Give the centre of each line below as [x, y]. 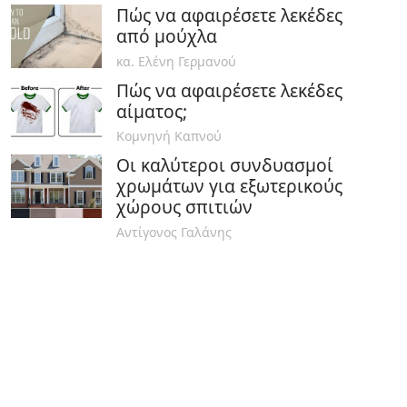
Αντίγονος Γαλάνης [174, 232]
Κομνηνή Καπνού [169, 136]
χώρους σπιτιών [184, 207]
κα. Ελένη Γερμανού [176, 61]
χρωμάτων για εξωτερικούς [229, 186]
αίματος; [152, 111]
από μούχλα [167, 36]
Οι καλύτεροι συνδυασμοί [225, 165]
